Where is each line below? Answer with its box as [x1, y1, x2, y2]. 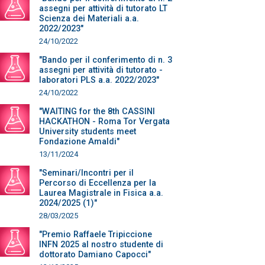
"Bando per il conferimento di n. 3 [39, 55, 172, 65]
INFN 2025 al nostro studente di [39, 240, 163, 250]
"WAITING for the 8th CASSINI [39, 106, 155, 117]
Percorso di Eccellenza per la [39, 178, 156, 188]
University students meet [39, 127, 136, 137]
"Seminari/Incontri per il [39, 168, 134, 178]
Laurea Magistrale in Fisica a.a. [39, 188, 163, 198]
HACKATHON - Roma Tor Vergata [39, 117, 170, 127]
